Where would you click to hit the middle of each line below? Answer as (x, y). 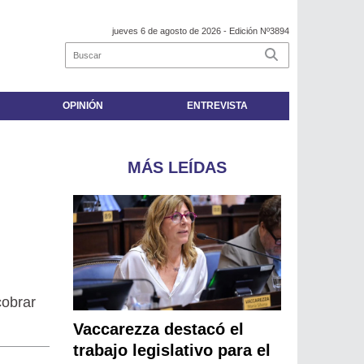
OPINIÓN (82, 106)
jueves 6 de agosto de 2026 (167, 31)
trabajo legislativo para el (172, 351)
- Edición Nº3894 (255, 31)
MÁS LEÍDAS (178, 168)
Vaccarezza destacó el (159, 329)
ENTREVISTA (217, 106)
